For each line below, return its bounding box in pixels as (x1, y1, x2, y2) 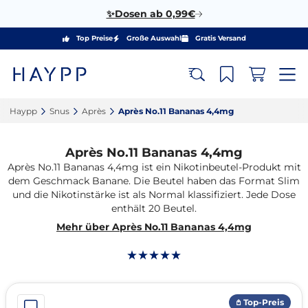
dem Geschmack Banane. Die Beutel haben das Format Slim (8, 175, 300, 187)
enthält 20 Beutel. (111, 202, 197, 214)
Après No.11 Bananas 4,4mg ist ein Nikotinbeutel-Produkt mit (7, 161, 301, 173)
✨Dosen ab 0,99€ (106, 8, 195, 20)
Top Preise (76, 34, 113, 43)
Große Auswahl (126, 34, 181, 43)
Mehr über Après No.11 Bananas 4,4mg (56, 221, 252, 233)
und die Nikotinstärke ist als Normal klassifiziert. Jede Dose (12, 188, 296, 201)
